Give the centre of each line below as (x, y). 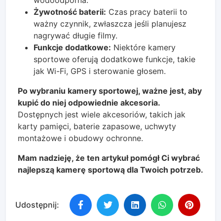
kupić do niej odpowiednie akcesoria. (89, 102)
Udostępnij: (37, 205)
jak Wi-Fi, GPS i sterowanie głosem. (100, 71)
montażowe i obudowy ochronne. (80, 138)
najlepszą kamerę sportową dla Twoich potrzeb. (110, 169)
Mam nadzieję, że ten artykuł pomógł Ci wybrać (109, 158)
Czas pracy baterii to (147, 12)
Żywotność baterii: (70, 12)
